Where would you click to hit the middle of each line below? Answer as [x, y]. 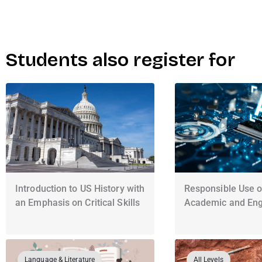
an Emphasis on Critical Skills [78, 202]
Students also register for [120, 60]
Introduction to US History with [80, 188]
